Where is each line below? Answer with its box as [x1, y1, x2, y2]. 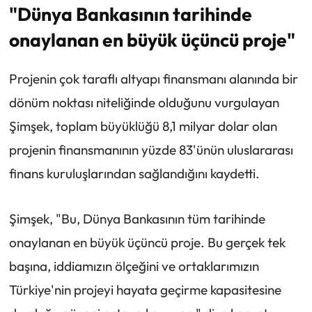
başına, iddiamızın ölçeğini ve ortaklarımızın [8, 258, 259, 275]
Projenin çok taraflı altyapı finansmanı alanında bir [8, 70, 298, 88]
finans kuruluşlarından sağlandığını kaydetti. [8, 165, 260, 182]
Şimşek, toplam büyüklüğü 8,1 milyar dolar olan [8, 118, 277, 135]
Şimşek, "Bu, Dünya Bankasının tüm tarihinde [8, 210, 265, 228]
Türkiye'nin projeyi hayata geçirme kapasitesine [8, 281, 281, 299]
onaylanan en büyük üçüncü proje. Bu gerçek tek [8, 234, 286, 251]
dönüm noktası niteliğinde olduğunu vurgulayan [8, 94, 279, 111]
